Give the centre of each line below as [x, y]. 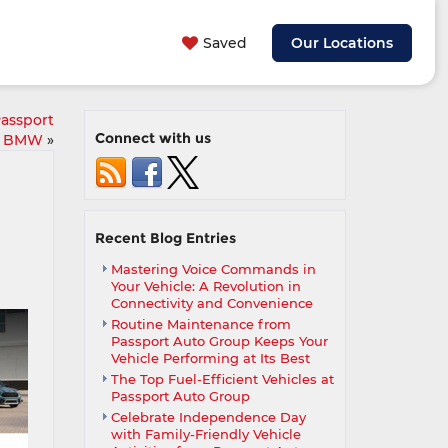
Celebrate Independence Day [208, 417]
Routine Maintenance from [200, 324]
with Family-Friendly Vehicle [205, 434]
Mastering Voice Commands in [213, 269]
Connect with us [152, 138]
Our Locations [341, 43]
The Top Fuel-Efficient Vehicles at [222, 379]
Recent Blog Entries [165, 238]
